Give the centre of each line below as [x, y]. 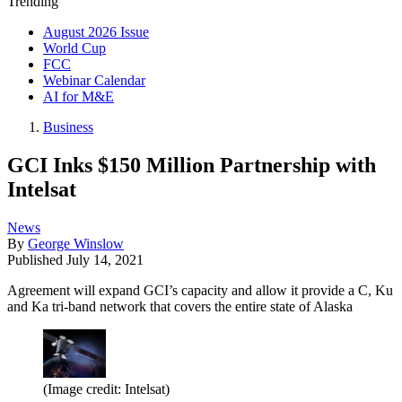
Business [68, 127]
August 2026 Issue [96, 32]
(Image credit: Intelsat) [106, 389]
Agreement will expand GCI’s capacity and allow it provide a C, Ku [200, 290]
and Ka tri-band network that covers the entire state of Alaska [180, 306]
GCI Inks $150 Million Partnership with [192, 165]
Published [37, 259]
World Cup [74, 48]
